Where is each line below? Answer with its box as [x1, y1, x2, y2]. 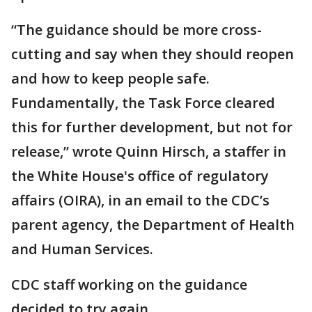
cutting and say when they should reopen [11, 45, 294, 63]
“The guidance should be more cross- [11, 20, 262, 39]
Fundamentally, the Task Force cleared [11, 93, 275, 112]
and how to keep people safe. [11, 69, 210, 88]
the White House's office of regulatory [11, 166, 269, 185]
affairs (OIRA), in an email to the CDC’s [11, 191, 270, 210]
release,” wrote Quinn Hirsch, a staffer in [11, 142, 286, 161]
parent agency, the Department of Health [11, 215, 295, 234]
